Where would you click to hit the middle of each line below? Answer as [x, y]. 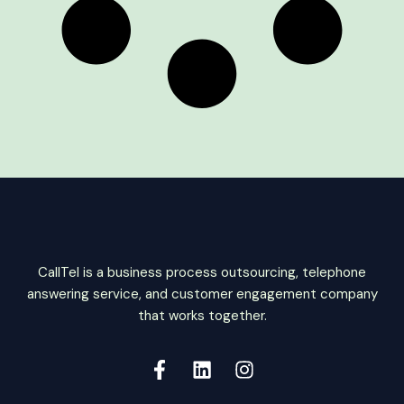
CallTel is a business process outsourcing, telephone [202, 272]
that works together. [202, 315]
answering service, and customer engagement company [202, 294]
